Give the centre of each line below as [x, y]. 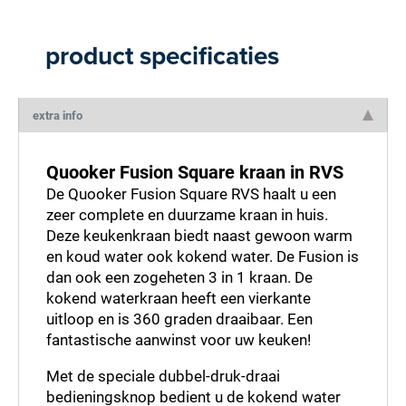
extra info [58, 115]
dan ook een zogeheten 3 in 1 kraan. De [179, 277]
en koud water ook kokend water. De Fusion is [203, 256]
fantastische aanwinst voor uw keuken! [179, 339]
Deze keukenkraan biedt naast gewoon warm [199, 235]
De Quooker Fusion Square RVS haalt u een [191, 193]
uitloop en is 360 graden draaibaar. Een [179, 319]
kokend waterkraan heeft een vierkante [179, 298]
